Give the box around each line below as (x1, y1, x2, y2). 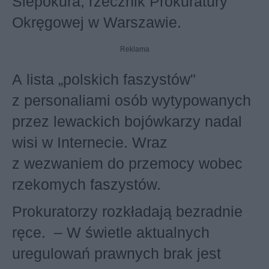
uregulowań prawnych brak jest (12, 245, 221, 262)
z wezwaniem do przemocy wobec (12, 155, 243, 172)
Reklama (119, 45, 150, 53)
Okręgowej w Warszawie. (12, 14, 181, 31)
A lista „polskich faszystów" (12, 71, 196, 88)
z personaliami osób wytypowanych (12, 92, 251, 109)
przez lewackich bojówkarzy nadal (12, 113, 242, 130)
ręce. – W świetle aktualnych (12, 224, 210, 241)
